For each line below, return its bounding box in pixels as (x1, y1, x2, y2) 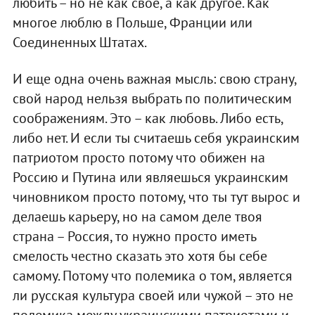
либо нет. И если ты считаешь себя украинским (12, 128, 300, 147)
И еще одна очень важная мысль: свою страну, (12, 69, 296, 88)
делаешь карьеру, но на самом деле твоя (12, 207, 262, 226)
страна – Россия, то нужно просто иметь (12, 226, 256, 245)
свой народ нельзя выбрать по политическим (12, 89, 292, 108)
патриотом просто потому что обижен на (12, 148, 265, 167)
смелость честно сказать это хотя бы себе (12, 246, 267, 265)
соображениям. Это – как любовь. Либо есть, (12, 108, 283, 127)
